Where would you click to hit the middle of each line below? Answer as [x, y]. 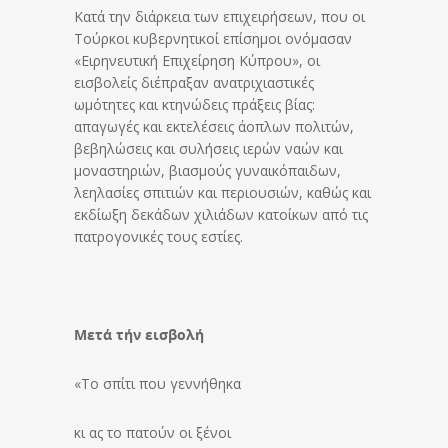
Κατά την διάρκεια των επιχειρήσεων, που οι [219, 16]
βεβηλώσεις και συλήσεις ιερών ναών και [208, 148]
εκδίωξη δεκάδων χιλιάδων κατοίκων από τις [221, 214]
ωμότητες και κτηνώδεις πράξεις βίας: [194, 104]
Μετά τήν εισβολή [139, 334]
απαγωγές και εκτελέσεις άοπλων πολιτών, [214, 126]
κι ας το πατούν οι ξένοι [152, 432]
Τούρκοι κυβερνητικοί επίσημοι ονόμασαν [213, 38]
